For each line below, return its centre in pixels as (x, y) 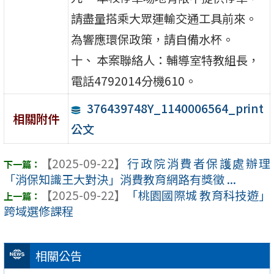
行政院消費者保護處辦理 (198, 164)
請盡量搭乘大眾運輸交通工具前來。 (164, 18)
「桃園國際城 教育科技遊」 (198, 195)
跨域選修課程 (39, 211)
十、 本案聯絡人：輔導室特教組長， (165, 60)
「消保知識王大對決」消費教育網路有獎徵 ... (120, 180)
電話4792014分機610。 (134, 80)
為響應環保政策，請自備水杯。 (153, 39)
